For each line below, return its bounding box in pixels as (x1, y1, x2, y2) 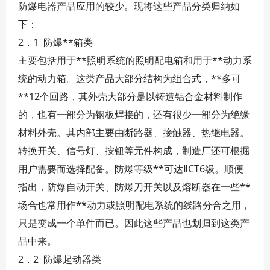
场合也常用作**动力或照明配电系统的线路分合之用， (18, 198, 251, 212)
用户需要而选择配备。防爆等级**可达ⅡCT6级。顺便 (18, 162, 243, 175)
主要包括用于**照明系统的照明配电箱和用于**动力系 (18, 54, 252, 67)
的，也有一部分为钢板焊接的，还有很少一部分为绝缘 (18, 108, 250, 121)
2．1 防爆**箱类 (18, 36, 93, 49)
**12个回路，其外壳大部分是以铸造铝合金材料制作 (18, 90, 242, 103)
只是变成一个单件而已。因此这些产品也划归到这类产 (18, 216, 250, 230)
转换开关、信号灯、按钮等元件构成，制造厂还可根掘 (18, 144, 250, 157)
